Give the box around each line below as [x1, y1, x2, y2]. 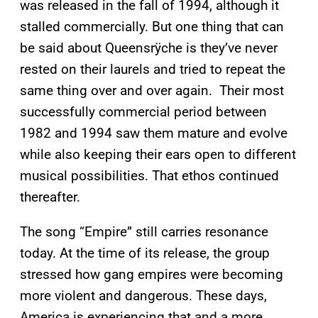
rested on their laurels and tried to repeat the [20, 61, 285, 78]
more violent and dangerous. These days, [20, 287, 267, 305]
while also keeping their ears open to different [20, 146, 296, 163]
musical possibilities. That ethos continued [20, 168, 279, 185]
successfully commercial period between [20, 104, 267, 121]
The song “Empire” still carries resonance [20, 224, 268, 241]
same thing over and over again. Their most [20, 82, 284, 99]
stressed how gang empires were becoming [20, 266, 283, 283]
